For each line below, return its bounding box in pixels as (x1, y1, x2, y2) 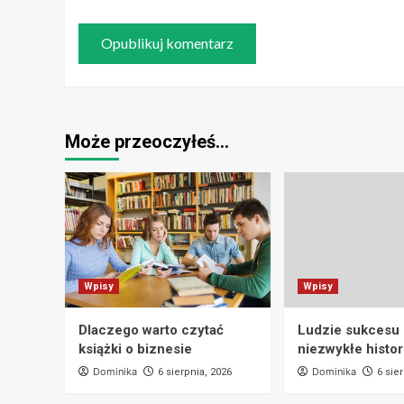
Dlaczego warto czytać (78, 321, 224, 338)
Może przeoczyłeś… (65, 130, 229, 152)
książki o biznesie (78, 340, 192, 357)
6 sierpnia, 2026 (158, 365, 232, 378)
